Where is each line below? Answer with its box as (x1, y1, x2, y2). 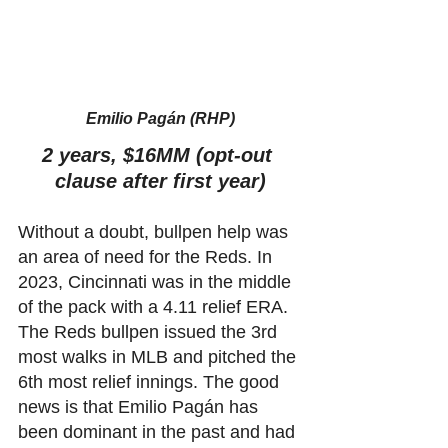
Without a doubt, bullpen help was (18, 221, 293, 242)
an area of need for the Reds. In (18, 246, 277, 267)
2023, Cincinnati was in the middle (18, 271, 296, 292)
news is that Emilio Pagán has (18, 396, 263, 417)
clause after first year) (54, 169, 266, 192)
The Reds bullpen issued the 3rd (18, 321, 282, 342)
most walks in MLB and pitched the (18, 346, 301, 367)
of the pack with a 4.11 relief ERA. (18, 296, 293, 317)
